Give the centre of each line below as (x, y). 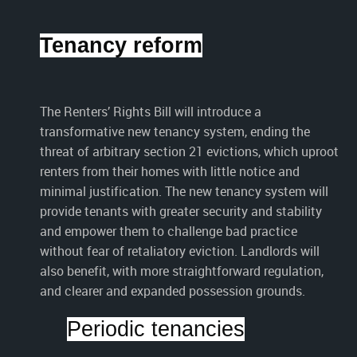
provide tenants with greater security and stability (181, 211)
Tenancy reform (121, 45)
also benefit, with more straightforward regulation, (182, 271)
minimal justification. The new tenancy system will (184, 191)
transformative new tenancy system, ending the (175, 131)
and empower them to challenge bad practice (169, 231)
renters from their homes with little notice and (170, 171)
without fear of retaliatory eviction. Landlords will (180, 251)
